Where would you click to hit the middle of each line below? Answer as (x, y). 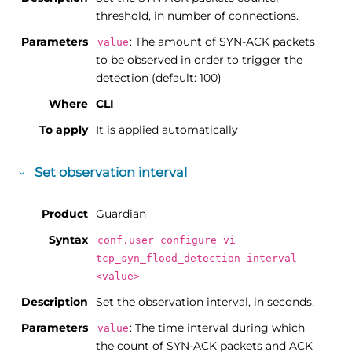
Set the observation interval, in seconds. (205, 301)
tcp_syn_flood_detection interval (197, 258)
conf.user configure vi (166, 240)
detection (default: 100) (159, 77)
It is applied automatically (167, 129)
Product (65, 213)
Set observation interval (110, 172)
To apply (64, 129)
